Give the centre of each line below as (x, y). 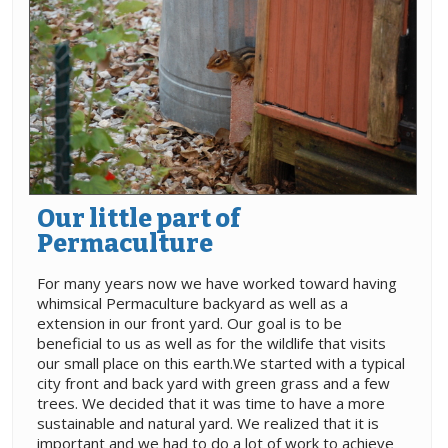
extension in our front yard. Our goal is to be (189, 323)
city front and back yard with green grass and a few (213, 383)
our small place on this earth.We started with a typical (221, 363)
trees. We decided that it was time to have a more (211, 403)
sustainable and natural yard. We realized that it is (208, 423)
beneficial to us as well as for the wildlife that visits (211, 343)
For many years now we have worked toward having (217, 283)
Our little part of (138, 219)
